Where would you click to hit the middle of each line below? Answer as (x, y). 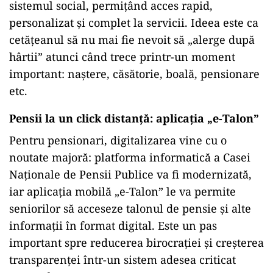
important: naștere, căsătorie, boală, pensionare (134, 74)
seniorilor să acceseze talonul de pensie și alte (130, 209)
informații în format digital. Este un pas (113, 226)
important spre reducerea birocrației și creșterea (136, 243)
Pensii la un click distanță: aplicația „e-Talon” (134, 119)
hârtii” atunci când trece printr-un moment (122, 57)
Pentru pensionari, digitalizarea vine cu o (118, 140)
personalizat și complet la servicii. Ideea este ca (134, 23)
